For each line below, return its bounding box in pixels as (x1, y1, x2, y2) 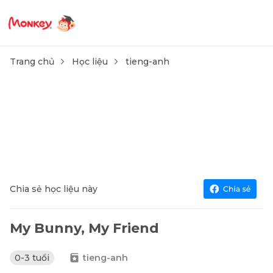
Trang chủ (10, 56, 54, 67)
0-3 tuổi (15, 252, 49, 263)
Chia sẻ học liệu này (10, 183, 97, 194)
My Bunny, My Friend (10, 220, 159, 236)
